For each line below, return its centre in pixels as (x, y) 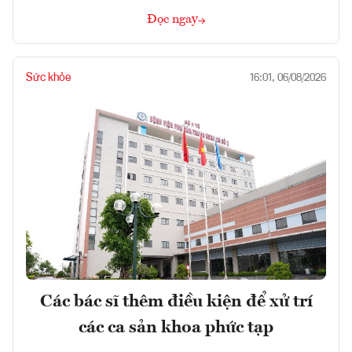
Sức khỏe (48, 78)
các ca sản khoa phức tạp (176, 327)
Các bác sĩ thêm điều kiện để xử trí (176, 301)
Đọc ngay (172, 20)
